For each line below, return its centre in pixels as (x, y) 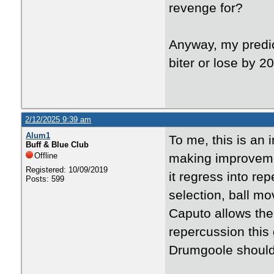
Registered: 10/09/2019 (67, 170)
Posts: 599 (45, 179)
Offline (46, 156)
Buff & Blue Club (57, 145)
